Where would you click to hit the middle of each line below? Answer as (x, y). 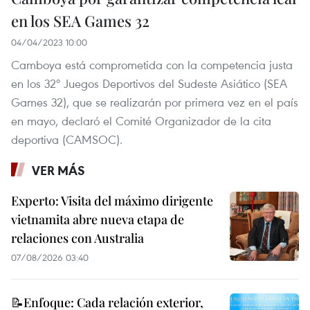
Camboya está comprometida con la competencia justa (152, 64)
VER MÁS (58, 170)
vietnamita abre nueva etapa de (98, 219)
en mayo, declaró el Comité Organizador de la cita (141, 120)
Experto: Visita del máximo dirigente (112, 200)
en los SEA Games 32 (80, 20)
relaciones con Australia (77, 238)
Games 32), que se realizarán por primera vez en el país (155, 102)
